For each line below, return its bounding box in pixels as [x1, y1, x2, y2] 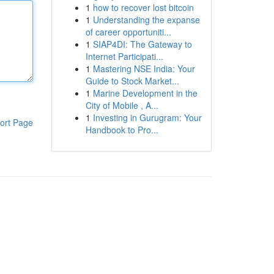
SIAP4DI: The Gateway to [92, 38, 192, 50]
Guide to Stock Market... [85, 75, 179, 87]
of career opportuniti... [85, 26, 171, 38]
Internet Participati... [85, 50, 163, 62]
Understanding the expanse [92, 13, 200, 26]
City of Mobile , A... [85, 99, 158, 111]
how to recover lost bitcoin [92, 1, 194, 13]
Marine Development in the [92, 87, 198, 99]
